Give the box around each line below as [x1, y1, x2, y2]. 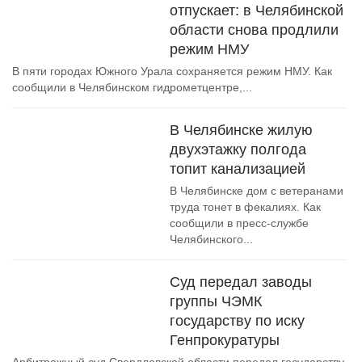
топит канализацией [170, 161, 305, 177]
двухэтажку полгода [170, 141, 306, 158]
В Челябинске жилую [170, 122, 313, 138]
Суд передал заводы [170, 274, 312, 290]
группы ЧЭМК [170, 293, 262, 309]
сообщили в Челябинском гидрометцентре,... [12, 81, 252, 94]
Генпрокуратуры [170, 332, 280, 348]
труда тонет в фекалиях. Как [170, 200, 321, 213]
